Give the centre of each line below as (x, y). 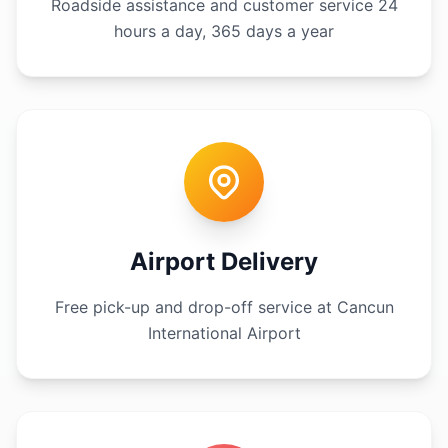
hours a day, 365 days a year (224, 30)
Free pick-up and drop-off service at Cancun (224, 306)
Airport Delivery (224, 261)
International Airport (224, 332)
